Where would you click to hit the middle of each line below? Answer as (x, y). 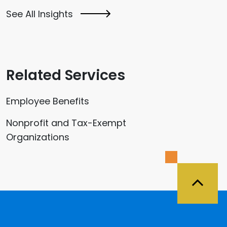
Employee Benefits (48, 101)
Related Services (66, 75)
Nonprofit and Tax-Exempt (66, 123)
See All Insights (40, 14)
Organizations (38, 137)
